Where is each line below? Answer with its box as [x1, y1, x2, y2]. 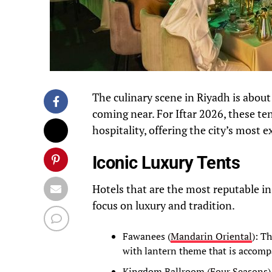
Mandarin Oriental [171, 229, 252, 243]
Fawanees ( [123, 229, 171, 243]
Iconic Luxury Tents [92, 152, 240, 174]
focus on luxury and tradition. [92, 199, 235, 213]
